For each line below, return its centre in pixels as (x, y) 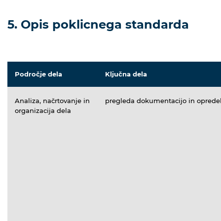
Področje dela (38, 74)
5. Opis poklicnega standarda (98, 24)
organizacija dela (43, 110)
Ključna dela (126, 74)
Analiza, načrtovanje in (52, 100)
